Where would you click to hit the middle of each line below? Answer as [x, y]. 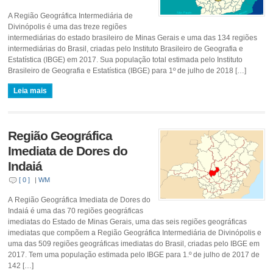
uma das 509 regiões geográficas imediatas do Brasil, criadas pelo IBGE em [134, 243]
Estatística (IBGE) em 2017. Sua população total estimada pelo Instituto [126, 59]
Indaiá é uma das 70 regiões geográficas [76, 211]
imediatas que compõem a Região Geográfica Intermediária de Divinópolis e [135, 232]
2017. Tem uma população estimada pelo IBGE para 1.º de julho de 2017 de [134, 254]
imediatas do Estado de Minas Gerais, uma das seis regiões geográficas [128, 222]
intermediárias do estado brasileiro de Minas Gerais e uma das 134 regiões [133, 37]
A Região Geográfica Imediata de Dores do [80, 200]
